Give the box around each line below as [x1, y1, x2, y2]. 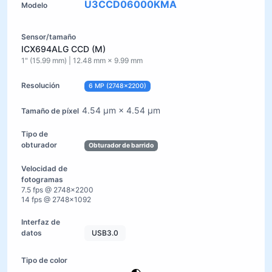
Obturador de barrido [88, 141, 154, 149]
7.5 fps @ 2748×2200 [21, 185, 93, 194]
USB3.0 [92, 228, 118, 237]
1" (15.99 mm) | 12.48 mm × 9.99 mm [21, 56, 143, 66]
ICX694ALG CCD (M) [21, 44, 106, 55]
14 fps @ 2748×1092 [21, 194, 91, 204]
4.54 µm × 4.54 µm [82, 104, 160, 115]
